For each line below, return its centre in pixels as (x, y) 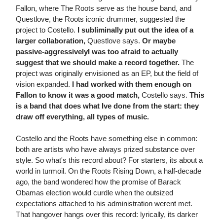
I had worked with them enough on (132, 84)
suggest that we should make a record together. (98, 63)
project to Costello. (47, 30)
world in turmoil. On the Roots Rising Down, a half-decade (109, 171)
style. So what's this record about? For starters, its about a (109, 160)
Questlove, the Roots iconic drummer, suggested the (100, 19)
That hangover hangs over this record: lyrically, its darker (107, 215)
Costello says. (166, 95)
